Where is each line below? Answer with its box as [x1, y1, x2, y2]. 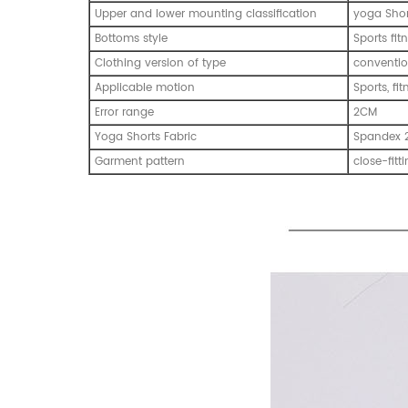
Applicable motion [95, 78, 195, 97]
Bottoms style [95, 29, 168, 47]
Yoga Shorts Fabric [95, 127, 197, 146]
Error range [95, 103, 154, 121]
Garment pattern [95, 152, 185, 170]
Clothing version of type [95, 54, 226, 72]
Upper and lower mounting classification [95, 5, 317, 23]
